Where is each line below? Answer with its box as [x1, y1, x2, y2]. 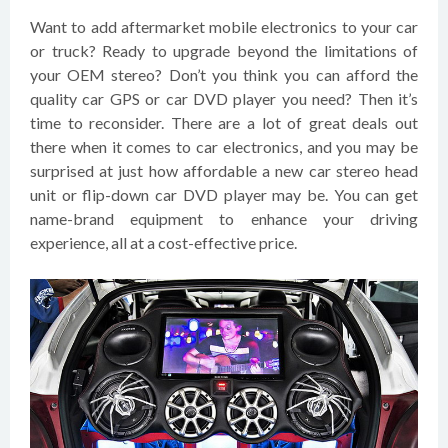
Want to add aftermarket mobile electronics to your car [30, 17, 418, 36]
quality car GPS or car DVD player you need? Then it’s [30, 89, 418, 108]
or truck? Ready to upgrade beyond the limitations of [30, 41, 418, 60]
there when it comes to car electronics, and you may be [30, 137, 418, 156]
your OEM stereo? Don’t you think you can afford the [30, 65, 418, 84]
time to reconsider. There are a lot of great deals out [30, 113, 418, 132]
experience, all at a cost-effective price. [30, 233, 297, 252]
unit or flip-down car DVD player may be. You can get [30, 185, 418, 204]
